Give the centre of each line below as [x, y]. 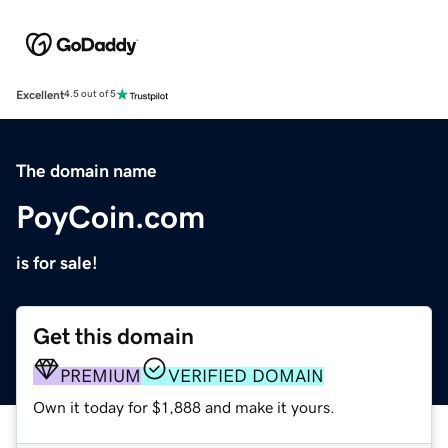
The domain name [86, 170]
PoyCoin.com [110, 216]
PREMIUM [100, 375]
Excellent [40, 94]
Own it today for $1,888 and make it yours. [184, 406]
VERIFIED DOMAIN [246, 375]
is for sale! [57, 262]
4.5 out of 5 [90, 94]
